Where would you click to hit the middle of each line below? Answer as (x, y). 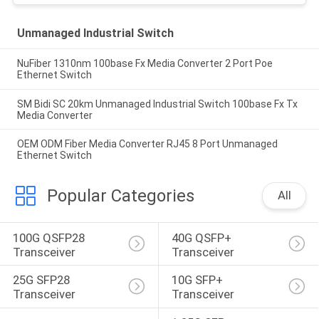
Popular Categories (120, 196)
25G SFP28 (42, 280)
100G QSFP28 (50, 237)
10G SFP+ (198, 280)
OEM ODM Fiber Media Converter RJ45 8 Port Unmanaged (147, 144)
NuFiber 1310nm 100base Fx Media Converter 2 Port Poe (145, 63)
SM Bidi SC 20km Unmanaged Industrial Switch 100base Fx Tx (157, 104)
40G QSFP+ (203, 237)
